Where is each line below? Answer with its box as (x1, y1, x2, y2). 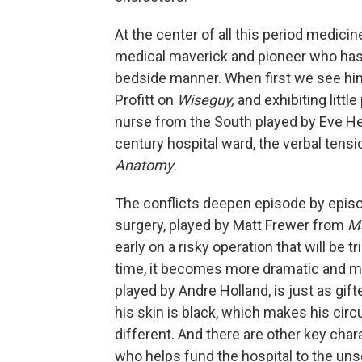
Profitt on (115, 91, 177, 109)
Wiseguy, (177, 91, 238, 109)
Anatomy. (115, 157, 177, 175)
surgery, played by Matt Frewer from (115, 217, 347, 234)
